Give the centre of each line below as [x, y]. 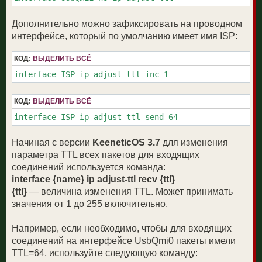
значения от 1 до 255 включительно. [90, 204]
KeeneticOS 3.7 [126, 143]
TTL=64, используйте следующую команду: [105, 253]
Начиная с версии [52, 143]
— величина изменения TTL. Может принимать [130, 192]
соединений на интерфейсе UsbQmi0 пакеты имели [124, 241]
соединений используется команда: [89, 167]
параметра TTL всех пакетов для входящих [106, 155]
